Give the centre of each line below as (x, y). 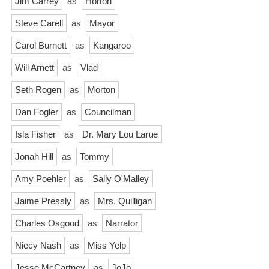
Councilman (108, 112)
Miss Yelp (107, 245)
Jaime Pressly (43, 201)
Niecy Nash (38, 245)
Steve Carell (39, 23)
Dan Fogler (37, 112)
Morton (101, 89)
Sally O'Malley (121, 178)
